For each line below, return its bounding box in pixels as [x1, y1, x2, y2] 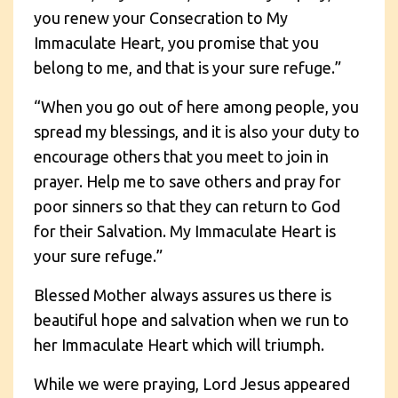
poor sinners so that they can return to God [34, 196, 340, 215]
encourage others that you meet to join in [34, 147, 329, 165]
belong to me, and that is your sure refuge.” [34, 58, 341, 76]
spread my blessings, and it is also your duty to [34, 122, 360, 140]
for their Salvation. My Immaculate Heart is [34, 221, 336, 240]
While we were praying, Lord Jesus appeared [34, 374, 350, 393]
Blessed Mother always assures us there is [34, 285, 331, 304]
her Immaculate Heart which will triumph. [34, 335, 324, 354]
